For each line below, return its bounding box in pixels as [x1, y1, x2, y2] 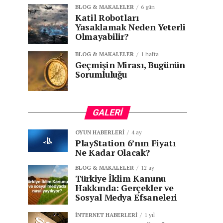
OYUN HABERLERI [75, 128, 124, 136]
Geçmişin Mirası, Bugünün [75, 59, 185, 71]
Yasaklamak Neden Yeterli [75, 21, 186, 33]
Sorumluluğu [75, 69, 127, 80]
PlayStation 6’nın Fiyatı [75, 137, 176, 149]
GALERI [91, 108, 124, 117]
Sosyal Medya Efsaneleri [75, 192, 177, 203]
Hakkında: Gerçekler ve [75, 182, 174, 194]
